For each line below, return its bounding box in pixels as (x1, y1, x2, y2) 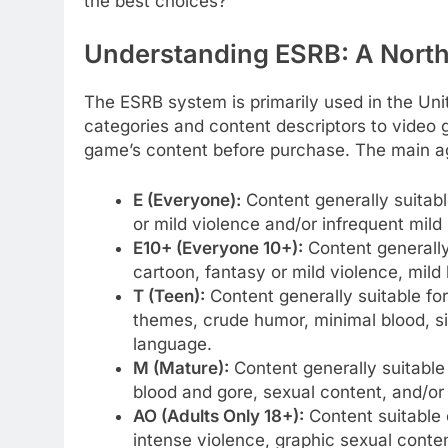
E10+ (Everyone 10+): (132, 237, 303, 258)
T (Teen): (132, 285, 205, 306)
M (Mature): (132, 357, 229, 378)
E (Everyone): (132, 189, 241, 210)
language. (132, 333, 212, 354)
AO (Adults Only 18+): (132, 405, 304, 426)
